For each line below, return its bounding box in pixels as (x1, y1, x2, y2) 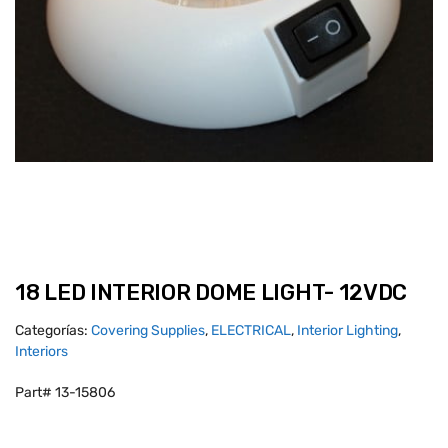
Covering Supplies (91, 322, 205, 340)
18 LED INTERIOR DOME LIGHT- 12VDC (15, 279, 408, 307)
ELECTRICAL (211, 322, 291, 340)
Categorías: (15, 322, 91, 340)
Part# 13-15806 (15, 384, 115, 402)
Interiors (15, 343, 68, 361)
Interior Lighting (297, 322, 398, 340)
